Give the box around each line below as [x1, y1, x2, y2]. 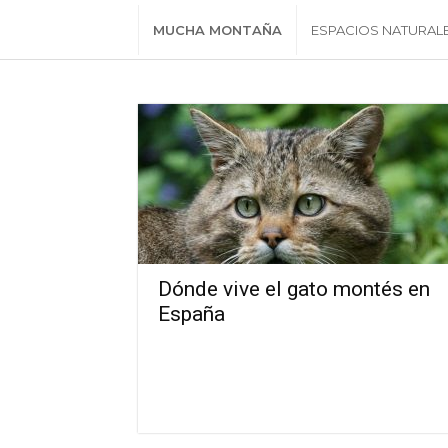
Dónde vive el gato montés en [158, 277, 430, 301]
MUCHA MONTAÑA [153, 22, 282, 38]
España [158, 302, 225, 326]
